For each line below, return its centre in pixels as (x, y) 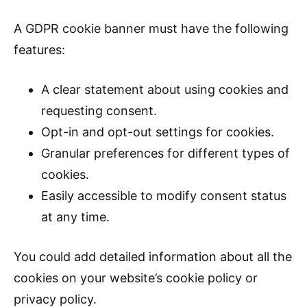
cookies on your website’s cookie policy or (136, 278)
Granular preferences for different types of (165, 153)
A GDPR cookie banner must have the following (151, 29)
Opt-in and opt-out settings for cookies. (158, 132)
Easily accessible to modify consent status (164, 196)
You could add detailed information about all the (153, 257)
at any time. (75, 217)
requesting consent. (99, 111)
